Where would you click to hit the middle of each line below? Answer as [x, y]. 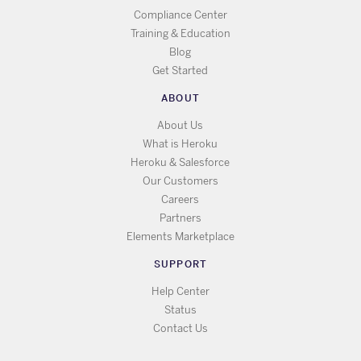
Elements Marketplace [180, 237]
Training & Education [180, 34]
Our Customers [180, 181]
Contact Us [180, 329]
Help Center [180, 292]
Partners [180, 218]
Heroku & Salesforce [180, 163]
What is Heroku [180, 144]
